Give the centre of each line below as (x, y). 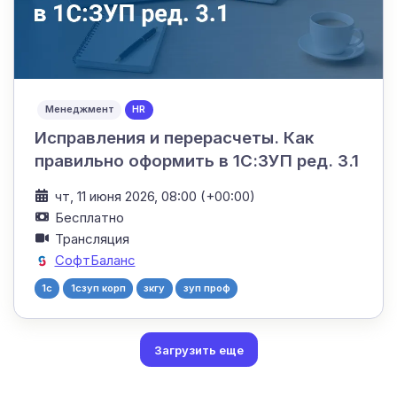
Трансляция (92, 238)
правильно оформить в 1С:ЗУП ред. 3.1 (196, 160)
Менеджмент (79, 109)
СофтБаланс (95, 260)
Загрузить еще (198, 350)
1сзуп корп (98, 288)
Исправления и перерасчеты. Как (174, 137)
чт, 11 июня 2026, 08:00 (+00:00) (155, 196)
